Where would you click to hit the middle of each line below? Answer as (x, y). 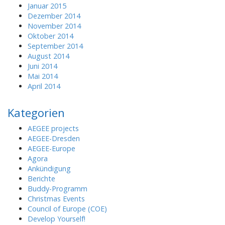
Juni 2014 (42, 66)
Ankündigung (49, 168)
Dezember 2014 (54, 16)
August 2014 (48, 56)
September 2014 (55, 46)
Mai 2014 (43, 76)
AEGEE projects (53, 128)
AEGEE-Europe (51, 148)
